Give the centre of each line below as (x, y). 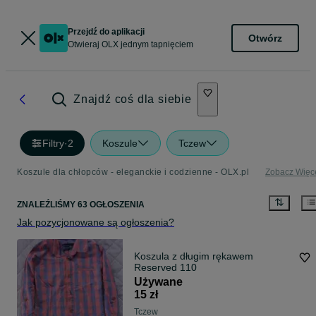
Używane (158, 282)
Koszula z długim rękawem (194, 256)
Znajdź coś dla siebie (133, 99)
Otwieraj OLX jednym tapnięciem (130, 44)
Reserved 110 (165, 268)
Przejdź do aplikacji (106, 32)
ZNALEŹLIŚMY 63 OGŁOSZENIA (81, 205)
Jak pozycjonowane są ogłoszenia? (96, 223)
